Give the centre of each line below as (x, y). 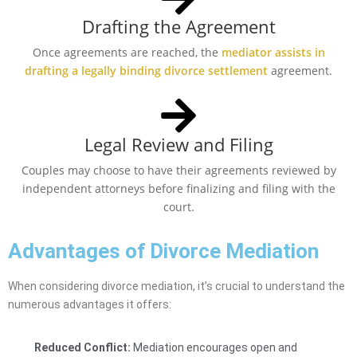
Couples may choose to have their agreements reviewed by (178, 171)
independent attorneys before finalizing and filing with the (178, 189)
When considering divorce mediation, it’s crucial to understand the (177, 286)
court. (178, 207)
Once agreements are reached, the (127, 53)
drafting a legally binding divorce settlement (146, 71)
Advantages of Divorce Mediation (163, 251)
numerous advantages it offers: (90, 305)
